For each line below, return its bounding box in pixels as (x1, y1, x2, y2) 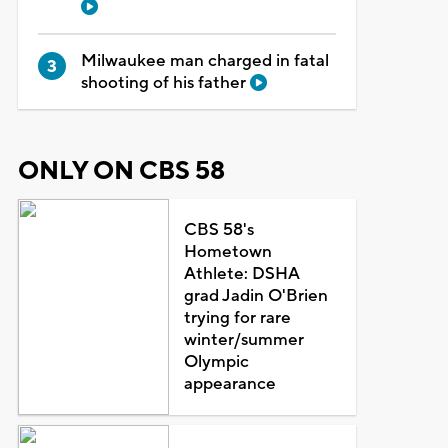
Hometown (184, 240, 273, 263)
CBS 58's (184, 218, 255, 241)
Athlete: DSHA (184, 262, 300, 285)
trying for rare (184, 306, 292, 329)
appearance (184, 372, 277, 395)
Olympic (184, 350, 250, 373)
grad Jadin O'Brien (184, 284, 329, 307)
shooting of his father (80, 71, 250, 94)
